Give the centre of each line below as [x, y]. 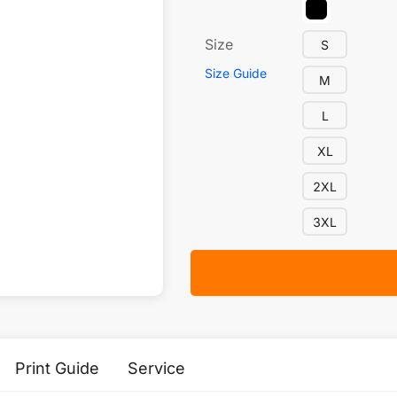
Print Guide [57, 368]
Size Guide [236, 73]
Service [156, 368]
